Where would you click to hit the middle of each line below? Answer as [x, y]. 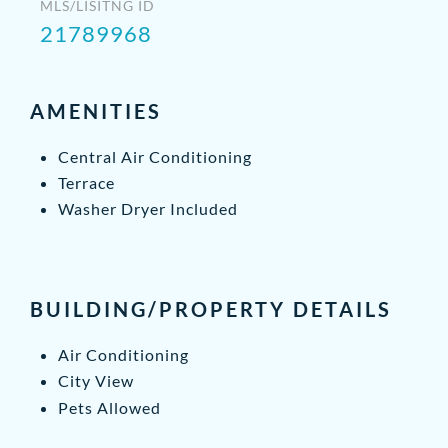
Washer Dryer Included [148, 209]
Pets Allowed [109, 408]
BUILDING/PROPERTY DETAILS [211, 309]
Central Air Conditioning [155, 157]
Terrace [86, 183]
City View [96, 381]
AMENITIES [96, 111]
